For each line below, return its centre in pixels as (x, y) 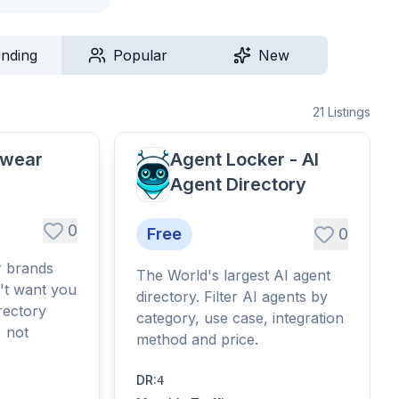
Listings (349, 112)
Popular (141, 55)
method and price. (197, 339)
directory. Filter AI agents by (232, 297)
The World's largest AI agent (233, 275)
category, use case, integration (240, 318)
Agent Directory (239, 184)
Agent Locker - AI (245, 159)
